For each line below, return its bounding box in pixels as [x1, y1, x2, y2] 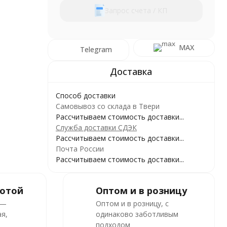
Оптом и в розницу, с [96, 198, 169, 208]
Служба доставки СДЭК [55, 122, 137, 132]
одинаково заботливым [96, 209, 178, 219]
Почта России [55, 143, 104, 154]
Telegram [80, 44, 112, 54]
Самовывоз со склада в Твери [55, 101, 160, 111]
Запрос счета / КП [105, 5, 168, 15]
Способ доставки [55, 90, 116, 100]
